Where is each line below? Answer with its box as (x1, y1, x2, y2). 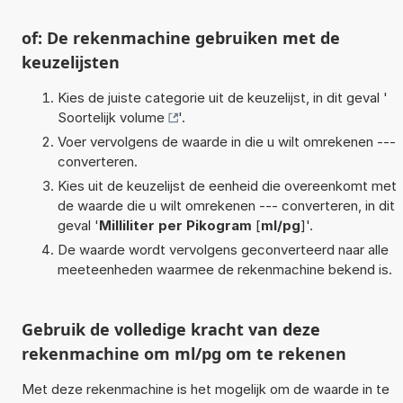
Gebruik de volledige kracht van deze (21, 318, 320, 340)
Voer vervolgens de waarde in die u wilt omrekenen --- (57, 132, 396, 150)
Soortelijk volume (57, 108, 165, 126)
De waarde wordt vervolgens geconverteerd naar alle (57, 240, 389, 258)
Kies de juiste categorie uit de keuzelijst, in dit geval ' (57, 88, 388, 106)
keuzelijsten (21, 50, 120, 73)
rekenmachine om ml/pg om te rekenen (21, 342, 346, 364)
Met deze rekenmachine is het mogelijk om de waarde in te (21, 380, 390, 398)
